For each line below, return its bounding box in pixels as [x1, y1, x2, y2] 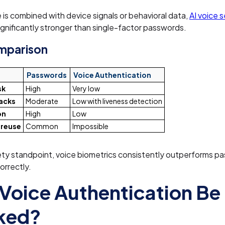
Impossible [72, 121, 108, 131]
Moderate [26, 96, 58, 105]
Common [26, 121, 58, 131]
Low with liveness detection [72, 96, 162, 105]
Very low [72, 83, 100, 93]
